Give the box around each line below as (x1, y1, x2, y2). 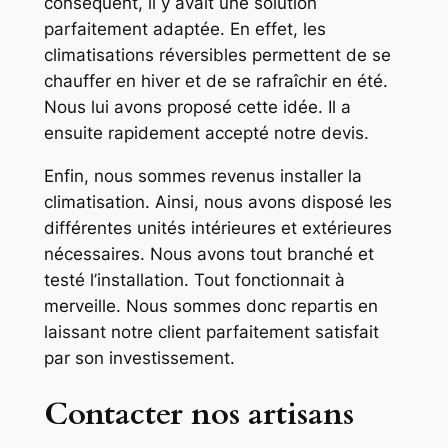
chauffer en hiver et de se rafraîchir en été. (43, 70, 388, 91)
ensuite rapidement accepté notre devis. (43, 122, 369, 143)
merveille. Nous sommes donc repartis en (43, 295, 378, 316)
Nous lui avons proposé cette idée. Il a (43, 96, 351, 117)
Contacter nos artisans (43, 393, 354, 436)
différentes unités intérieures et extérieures (43, 217, 392, 238)
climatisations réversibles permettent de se (43, 44, 391, 65)
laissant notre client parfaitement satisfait (43, 321, 379, 342)
